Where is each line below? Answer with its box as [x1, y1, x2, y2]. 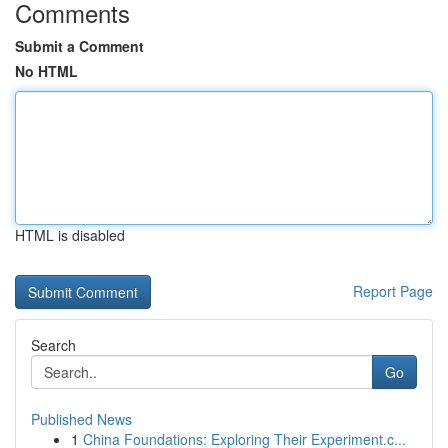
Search [31, 335, 76, 355]
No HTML [15, 61, 78, 81]
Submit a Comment [15, 36, 144, 56]
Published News [31, 409, 132, 429]
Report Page [353, 281, 433, 301]
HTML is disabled [15, 225, 125, 245]
